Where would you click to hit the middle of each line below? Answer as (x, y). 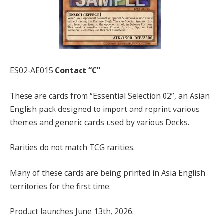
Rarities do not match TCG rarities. (72, 148)
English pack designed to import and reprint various (105, 109)
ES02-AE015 (31, 70)
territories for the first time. (60, 186)
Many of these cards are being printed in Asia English (108, 173)
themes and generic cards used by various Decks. (99, 122)
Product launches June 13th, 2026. (72, 211)
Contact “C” (77, 70)
